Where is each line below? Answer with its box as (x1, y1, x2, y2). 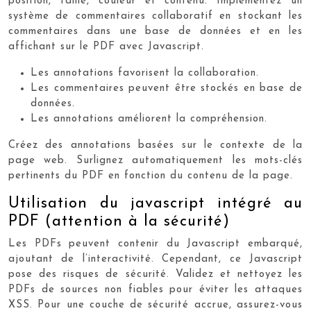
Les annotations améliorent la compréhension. (31, 114, 267, 124)
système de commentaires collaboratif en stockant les (8, 11, 303, 22)
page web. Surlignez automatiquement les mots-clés (8, 155, 303, 166)
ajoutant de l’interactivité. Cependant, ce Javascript (8, 254, 303, 264)
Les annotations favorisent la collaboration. (31, 68, 259, 78)
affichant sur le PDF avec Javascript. (8, 42, 204, 52)
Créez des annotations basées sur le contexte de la (8, 140, 303, 151)
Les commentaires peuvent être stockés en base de (31, 83, 303, 94)
